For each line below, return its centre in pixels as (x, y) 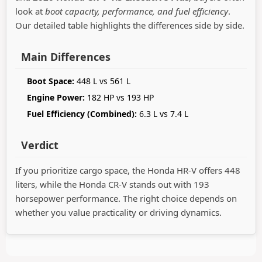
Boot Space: (51, 81)
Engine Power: (56, 98)
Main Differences (66, 57)
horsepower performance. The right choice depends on (126, 199)
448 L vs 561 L (102, 81)
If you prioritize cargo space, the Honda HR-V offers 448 (128, 170)
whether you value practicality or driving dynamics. (118, 213)
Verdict (40, 145)
